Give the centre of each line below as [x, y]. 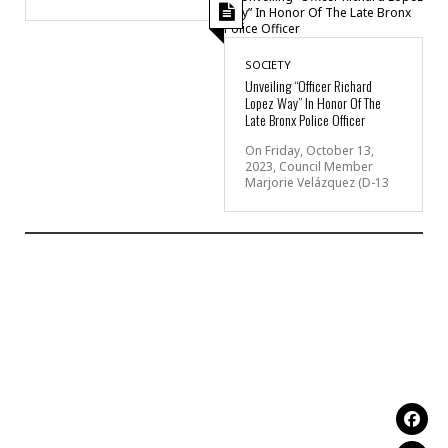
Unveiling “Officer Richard [308, 85]
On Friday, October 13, [309, 150]
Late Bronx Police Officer [305, 119]
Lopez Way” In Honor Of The [313, 102]
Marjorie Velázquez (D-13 [317, 182]
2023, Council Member [309, 166]
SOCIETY [268, 64]
